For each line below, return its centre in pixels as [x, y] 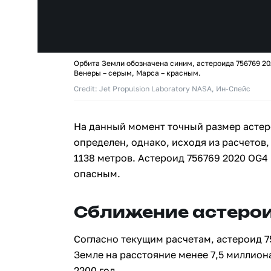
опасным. [97, 174]
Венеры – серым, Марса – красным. [137, 73]
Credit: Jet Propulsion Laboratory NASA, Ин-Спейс [162, 89]
